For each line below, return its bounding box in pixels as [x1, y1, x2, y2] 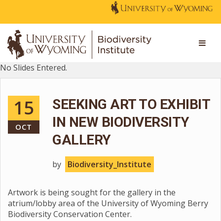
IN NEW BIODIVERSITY [52, 114, 189, 130]
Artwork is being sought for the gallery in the [8, 187, 176, 198]
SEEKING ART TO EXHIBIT [52, 96, 210, 112]
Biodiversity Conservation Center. [8, 209, 132, 220]
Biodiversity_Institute [68, 159, 151, 170]
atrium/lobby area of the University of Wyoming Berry [8, 198, 208, 209]
